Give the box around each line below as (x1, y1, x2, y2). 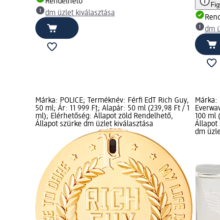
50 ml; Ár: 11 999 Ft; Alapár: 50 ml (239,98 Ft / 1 (35, 104, 190, 112)
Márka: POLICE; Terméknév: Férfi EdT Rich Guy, (35, 96, 189, 105)
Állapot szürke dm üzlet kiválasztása (35, 120, 153, 128)
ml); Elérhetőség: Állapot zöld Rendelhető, (35, 112, 173, 120)
